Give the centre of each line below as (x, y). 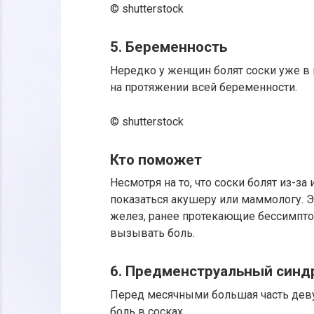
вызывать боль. (152, 233)
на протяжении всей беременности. (204, 87)
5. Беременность (169, 47)
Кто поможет (156, 159)
